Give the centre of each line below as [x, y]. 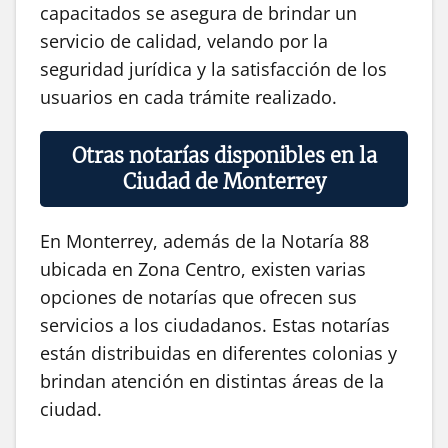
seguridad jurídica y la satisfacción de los [213, 69]
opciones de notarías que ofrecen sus [198, 297]
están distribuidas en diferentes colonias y [218, 353]
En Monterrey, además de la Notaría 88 [204, 241]
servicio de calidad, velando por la [184, 41]
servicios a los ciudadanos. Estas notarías [215, 325]
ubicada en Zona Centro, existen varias [203, 269]
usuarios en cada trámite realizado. [188, 97]
